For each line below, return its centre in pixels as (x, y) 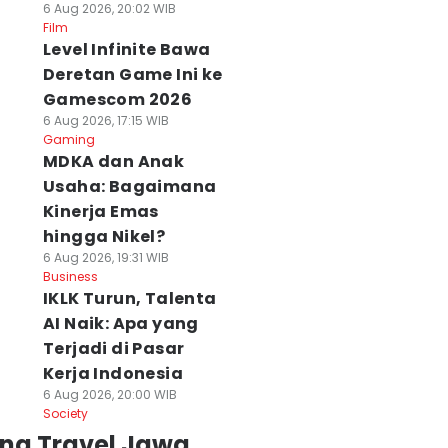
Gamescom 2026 (117, 99)
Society (65, 413)
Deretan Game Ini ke (132, 74)
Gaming (68, 139)
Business (70, 276)
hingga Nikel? (104, 236)
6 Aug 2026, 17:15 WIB (105, 120)
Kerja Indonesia (112, 373)
